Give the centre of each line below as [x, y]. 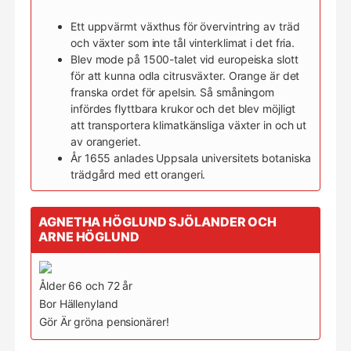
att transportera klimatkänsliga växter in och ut [189, 125]
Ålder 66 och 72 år [86, 286]
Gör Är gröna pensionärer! [104, 322]
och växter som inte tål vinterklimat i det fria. [183, 43]
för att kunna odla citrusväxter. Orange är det [185, 76]
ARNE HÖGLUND [89, 237]
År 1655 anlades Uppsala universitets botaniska [191, 158]
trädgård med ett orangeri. [138, 174]
